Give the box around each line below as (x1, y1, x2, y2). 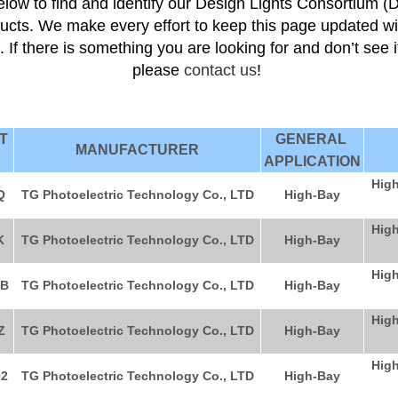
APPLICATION (264, 154, 361, 169)
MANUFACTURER (76, 142, 199, 157)
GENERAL (275, 131, 350, 147)
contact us (184, 61, 257, 79)
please (132, 61, 184, 79)
